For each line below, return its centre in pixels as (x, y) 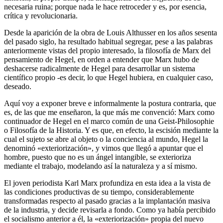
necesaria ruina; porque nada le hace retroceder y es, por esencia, (105, 6)
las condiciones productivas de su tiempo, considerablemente (99, 192)
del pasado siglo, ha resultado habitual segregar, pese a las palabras (108, 41)
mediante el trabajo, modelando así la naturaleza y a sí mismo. (101, 166)
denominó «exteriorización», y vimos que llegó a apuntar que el (104, 148)
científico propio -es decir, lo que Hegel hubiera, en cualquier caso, (109, 77)
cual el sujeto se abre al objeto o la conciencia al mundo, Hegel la (106, 139)
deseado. (18, 86)
